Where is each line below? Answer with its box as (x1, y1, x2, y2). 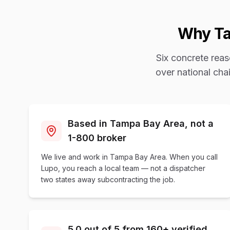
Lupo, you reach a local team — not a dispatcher (41, 164, 205, 172)
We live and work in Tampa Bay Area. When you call (41, 152, 218, 161)
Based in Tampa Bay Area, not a (68, 118, 214, 129)
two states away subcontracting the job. (41, 175, 175, 184)
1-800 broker (68, 132, 126, 143)
